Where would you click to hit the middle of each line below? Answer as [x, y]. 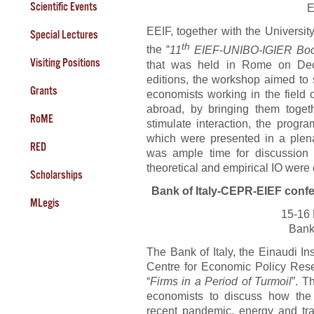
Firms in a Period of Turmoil [221, 281]
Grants [43, 90]
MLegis [45, 203]
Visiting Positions [65, 62]
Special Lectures [64, 34]
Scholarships [56, 175]
